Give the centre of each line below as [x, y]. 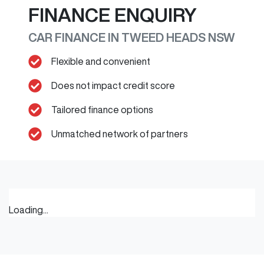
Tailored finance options [103, 110]
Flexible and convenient [101, 61]
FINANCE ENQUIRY [113, 15]
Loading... [29, 210]
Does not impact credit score [113, 85]
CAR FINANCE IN [75, 37]
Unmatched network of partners [120, 134]
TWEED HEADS [164, 37]
